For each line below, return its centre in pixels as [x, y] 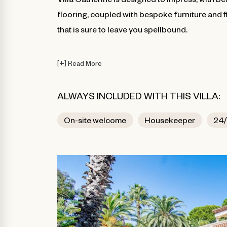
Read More [84, 63]
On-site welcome [95, 119]
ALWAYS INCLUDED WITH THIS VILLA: [138, 95]
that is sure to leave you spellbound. [122, 29]
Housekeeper [170, 119]
